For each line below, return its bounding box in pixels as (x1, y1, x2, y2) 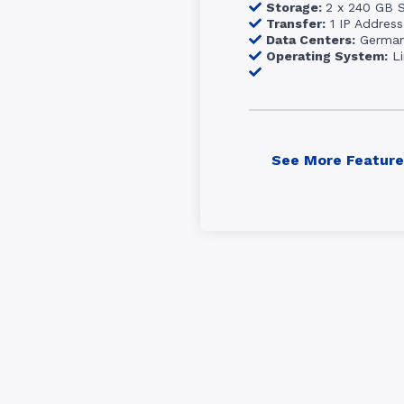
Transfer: (266, 16, 326, 31)
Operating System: (266, 49, 388, 63)
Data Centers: (266, 32, 355, 47)
